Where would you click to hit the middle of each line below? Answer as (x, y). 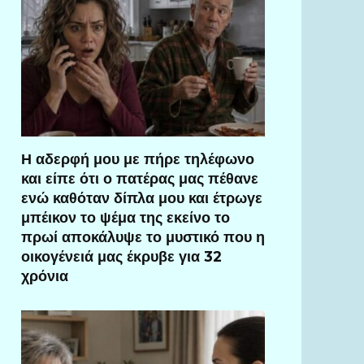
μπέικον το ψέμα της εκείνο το (126, 217)
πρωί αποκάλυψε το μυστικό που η (143, 236)
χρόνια (45, 275)
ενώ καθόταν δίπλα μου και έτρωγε (142, 197)
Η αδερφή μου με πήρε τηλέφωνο (138, 158)
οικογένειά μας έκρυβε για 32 (121, 256)
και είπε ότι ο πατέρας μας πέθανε (140, 178)
